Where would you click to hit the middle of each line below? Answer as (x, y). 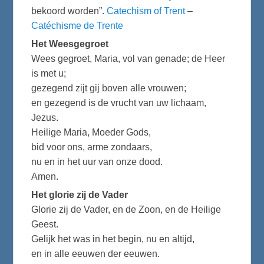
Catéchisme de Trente (77, 25)
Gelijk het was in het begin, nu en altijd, (113, 239)
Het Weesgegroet (70, 44)
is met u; (49, 74)
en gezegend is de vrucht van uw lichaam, (119, 103)
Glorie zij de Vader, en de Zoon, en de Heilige (126, 210)
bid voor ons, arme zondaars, (92, 147)
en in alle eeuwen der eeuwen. (96, 254)
